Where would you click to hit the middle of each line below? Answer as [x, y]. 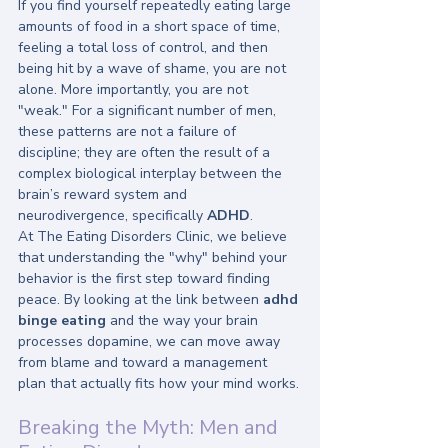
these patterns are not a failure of [129, 131]
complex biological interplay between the [152, 173]
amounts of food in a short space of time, [151, 26]
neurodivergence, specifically [112, 215]
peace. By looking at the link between [140, 299]
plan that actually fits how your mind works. [158, 383]
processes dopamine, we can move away [151, 341]
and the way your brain [184, 320]
